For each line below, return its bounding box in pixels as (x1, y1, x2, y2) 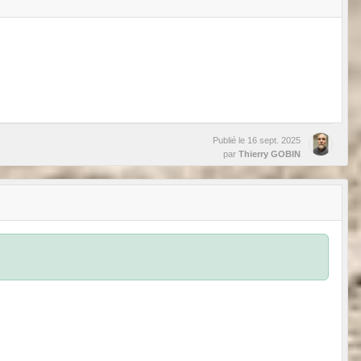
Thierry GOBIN (239, 149, 301, 160)
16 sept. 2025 (247, 135, 301, 146)
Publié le (213, 135, 247, 146)
